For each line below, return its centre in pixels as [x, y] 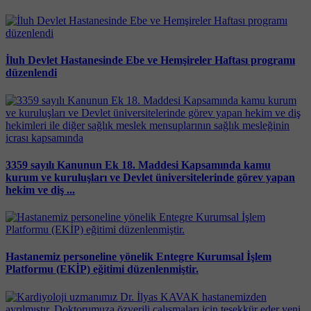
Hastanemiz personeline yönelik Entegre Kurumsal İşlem [138, 257]
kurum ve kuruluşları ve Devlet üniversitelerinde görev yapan [150, 177]
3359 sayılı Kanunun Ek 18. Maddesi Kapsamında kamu [138, 165]
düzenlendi [31, 73]
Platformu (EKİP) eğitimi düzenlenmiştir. [102, 269]
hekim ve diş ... [40, 190]
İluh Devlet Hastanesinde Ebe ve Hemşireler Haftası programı [150, 60]
